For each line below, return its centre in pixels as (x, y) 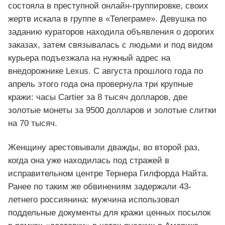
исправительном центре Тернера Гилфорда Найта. (108, 174)
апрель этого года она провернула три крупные (100, 84)
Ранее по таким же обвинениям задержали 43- (100, 187)
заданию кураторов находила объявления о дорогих (111, 32)
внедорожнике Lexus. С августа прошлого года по (105, 71)
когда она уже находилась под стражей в (89, 161)
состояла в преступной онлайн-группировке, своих (108, 6)
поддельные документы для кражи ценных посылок (109, 213)
